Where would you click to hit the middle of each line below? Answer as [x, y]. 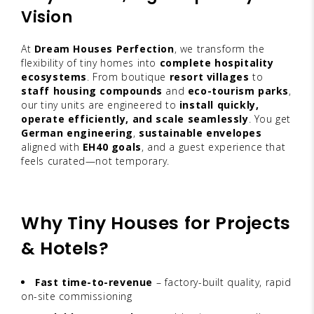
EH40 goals [112, 146]
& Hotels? [65, 248]
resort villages [209, 76]
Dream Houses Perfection [104, 48]
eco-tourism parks [238, 90]
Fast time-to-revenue [94, 282]
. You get [270, 118]
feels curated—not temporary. [95, 161]
